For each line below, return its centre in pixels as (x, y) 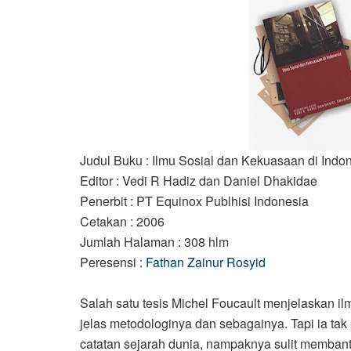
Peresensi (108, 262)
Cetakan (103, 221)
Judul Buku (111, 160)
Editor (96, 180)
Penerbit (103, 201)
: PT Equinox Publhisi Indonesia (219, 201)
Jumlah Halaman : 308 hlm (154, 241)
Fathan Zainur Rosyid (206, 262)
